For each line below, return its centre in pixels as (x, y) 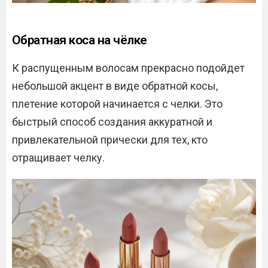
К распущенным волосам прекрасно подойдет (128, 68)
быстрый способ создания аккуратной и (112, 122)
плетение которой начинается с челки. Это (117, 104)
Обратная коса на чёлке (80, 40)
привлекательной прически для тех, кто (110, 140)
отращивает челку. (58, 158)
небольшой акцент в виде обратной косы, (115, 86)
